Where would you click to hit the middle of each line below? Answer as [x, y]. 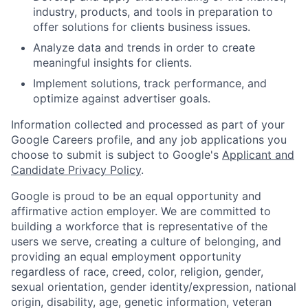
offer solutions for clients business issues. [142, 26]
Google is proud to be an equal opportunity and [136, 196]
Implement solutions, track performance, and [150, 83]
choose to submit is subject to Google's [117, 154]
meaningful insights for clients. [112, 62]
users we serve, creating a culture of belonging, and [146, 241]
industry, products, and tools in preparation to [153, 11]
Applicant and [258, 154]
